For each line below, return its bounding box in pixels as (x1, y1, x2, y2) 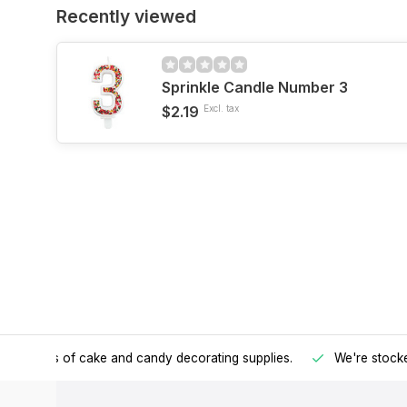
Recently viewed (56, 5, 196, 27)
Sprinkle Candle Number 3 (162, 78, 348, 96)
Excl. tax (203, 103, 239, 114)
